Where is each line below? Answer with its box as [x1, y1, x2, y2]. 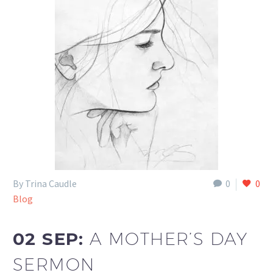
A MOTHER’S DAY [90, 228, 248, 249]
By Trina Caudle [13, 177, 77, 190]
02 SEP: [13, 228, 90, 249]
